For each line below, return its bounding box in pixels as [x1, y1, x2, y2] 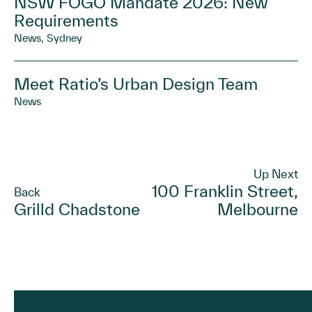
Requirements [14, 10, 118, 30]
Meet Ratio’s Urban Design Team [14, 74, 258, 93]
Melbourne [217, 199, 298, 219]
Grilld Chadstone [14, 199, 140, 219]
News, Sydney [14, 31, 82, 44]
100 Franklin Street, [152, 181, 298, 201]
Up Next [253, 166, 298, 180]
